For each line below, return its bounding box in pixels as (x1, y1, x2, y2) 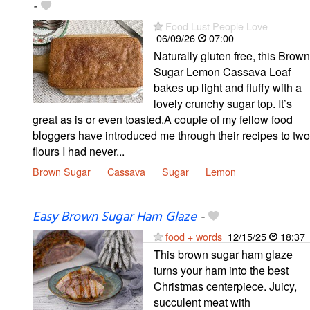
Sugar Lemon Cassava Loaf (154, 63, 291, 80)
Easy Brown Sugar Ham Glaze (33, 206, 197, 228)
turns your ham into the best (154, 262, 289, 278)
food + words (165, 228, 222, 244)
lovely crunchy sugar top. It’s (154, 95, 292, 111)
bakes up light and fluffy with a (154, 79, 302, 95)
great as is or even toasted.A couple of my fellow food (33, 111, 293, 127)
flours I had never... (33, 143, 125, 159)
